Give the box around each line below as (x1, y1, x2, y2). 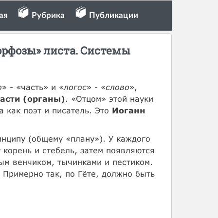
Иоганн (111, 106, 145, 115)
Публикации (89, 11, 138, 19)
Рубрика (32, 11, 65, 19)
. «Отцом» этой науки (65, 94, 153, 103)
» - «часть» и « (1, 82, 64, 91)
